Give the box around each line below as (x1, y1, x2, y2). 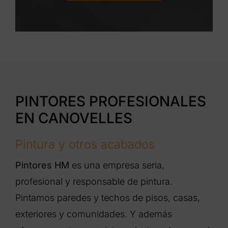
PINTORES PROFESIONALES (15, 92, 206, 110)
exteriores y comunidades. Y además (15, 208, 172, 219)
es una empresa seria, (69, 159, 164, 170)
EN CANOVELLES (15, 109, 132, 127)
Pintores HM (15, 159, 69, 170)
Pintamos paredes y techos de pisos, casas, (15, 192, 200, 203)
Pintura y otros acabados (15, 136, 155, 152)
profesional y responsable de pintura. (15, 176, 173, 187)
